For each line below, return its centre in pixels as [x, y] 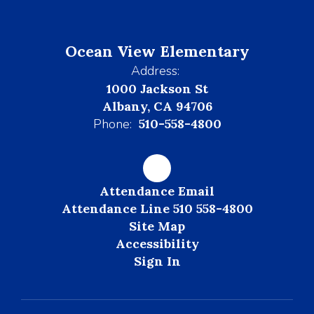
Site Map [157, 226]
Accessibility [157, 244]
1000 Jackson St [157, 89]
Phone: [112, 124]
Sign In [157, 261]
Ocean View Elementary [157, 51]
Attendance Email [157, 191]
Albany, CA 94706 [157, 106]
